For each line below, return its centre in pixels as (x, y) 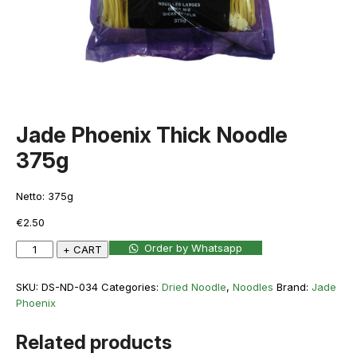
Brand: (294, 287)
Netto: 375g (45, 196)
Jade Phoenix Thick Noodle (152, 135)
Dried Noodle (194, 287)
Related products (94, 343)
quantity (35, 328)
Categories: (131, 287)
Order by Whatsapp (193, 248)
